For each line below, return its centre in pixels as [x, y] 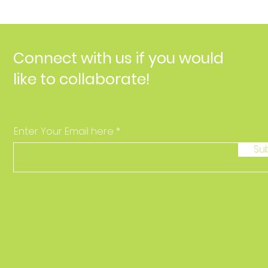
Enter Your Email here [64, 131]
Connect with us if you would [119, 58]
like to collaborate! [82, 79]
